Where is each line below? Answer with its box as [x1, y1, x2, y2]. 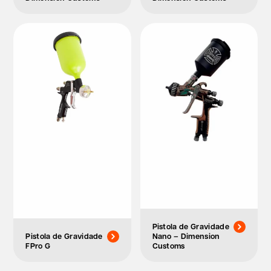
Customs [152, 240, 185, 252]
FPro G [25, 240, 51, 252]
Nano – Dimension [152, 230, 220, 242]
